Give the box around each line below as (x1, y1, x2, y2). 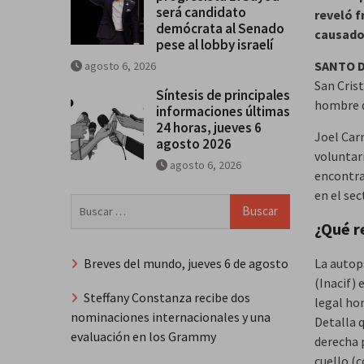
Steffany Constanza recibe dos (84, 289, 250, 306)
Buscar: (70, 194, 110, 211)
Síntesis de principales (156, 85, 290, 104)
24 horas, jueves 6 (156, 118, 262, 136)
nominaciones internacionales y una (71, 309, 271, 326)
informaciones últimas (156, 102, 290, 120)
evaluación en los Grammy (71, 328, 216, 345)
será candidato (156, 2, 246, 21)
